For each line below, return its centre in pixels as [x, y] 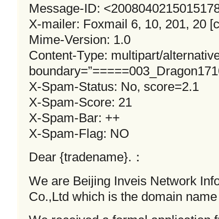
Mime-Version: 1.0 [80, 40]
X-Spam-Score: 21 [80, 102]
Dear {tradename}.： [87, 157]
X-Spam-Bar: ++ [74, 118]
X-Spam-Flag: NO [79, 134]
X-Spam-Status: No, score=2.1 [114, 87]
